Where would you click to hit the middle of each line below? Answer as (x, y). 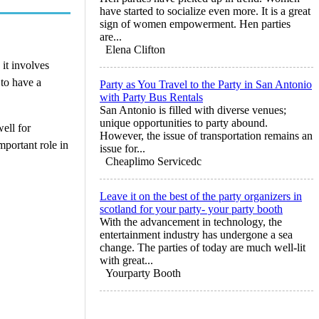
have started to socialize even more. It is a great (205, 11)
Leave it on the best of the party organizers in (201, 196)
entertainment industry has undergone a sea (196, 234)
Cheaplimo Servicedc (153, 161)
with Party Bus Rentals (151, 97)
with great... (126, 260)
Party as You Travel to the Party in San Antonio (206, 84)
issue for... (122, 148)
